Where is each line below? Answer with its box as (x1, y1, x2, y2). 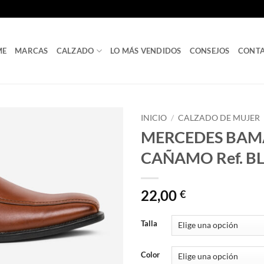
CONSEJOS (189, 46, 230, 55)
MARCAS (15, 46, 48, 55)
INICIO (141, 113, 167, 123)
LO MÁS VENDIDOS (110, 46, 181, 55)
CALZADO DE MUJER (178, 113, 260, 123)
